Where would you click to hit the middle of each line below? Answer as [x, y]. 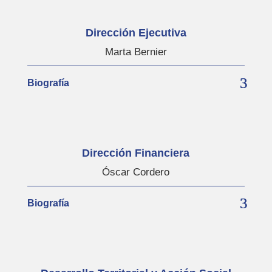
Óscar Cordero [136, 172]
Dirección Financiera [136, 153]
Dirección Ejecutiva [136, 32]
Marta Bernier [136, 52]
